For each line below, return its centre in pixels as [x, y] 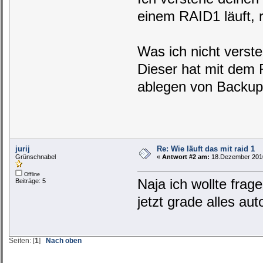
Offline [31, 174]
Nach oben [64, 241]
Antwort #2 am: [186, 156]
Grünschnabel [36, 156]
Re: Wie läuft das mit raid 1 [205, 149]
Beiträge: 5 [31, 181]
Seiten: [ [22, 241]
